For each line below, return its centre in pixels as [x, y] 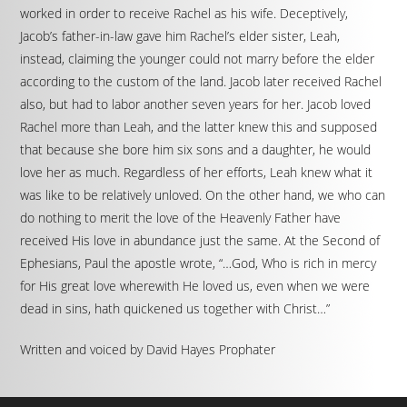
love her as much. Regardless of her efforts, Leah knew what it [197, 172]
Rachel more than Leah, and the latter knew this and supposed [199, 127]
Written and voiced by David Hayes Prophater [148, 349]
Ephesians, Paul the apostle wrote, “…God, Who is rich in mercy [199, 263]
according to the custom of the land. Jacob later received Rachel [201, 81]
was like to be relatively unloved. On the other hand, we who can [203, 195]
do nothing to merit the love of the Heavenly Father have [181, 218]
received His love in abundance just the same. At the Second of [200, 240]
